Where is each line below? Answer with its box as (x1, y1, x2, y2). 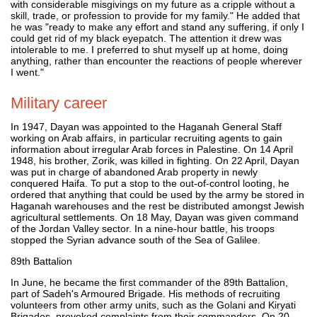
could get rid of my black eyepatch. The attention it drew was (11, 32, 282, 44)
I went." (11, 66, 44, 78)
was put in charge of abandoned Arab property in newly (11, 166, 258, 178)
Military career (11, 93, 107, 112)
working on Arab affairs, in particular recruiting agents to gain (11, 132, 282, 144)
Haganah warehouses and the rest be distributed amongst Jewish (11, 200, 304, 212)
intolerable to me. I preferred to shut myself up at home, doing (11, 43, 288, 55)
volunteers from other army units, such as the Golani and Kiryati (11, 299, 296, 311)
